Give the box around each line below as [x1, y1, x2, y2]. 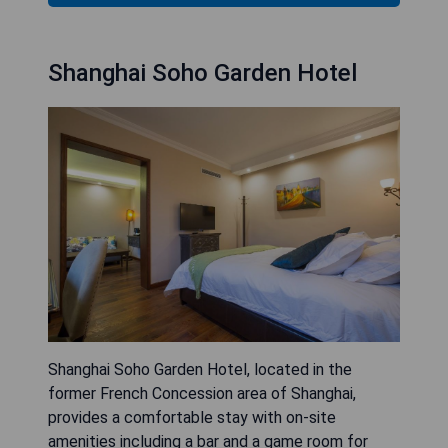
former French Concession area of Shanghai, [48, 384, 356, 404]
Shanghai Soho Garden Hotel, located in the [48, 360, 352, 380]
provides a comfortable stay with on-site [48, 408, 336, 428]
